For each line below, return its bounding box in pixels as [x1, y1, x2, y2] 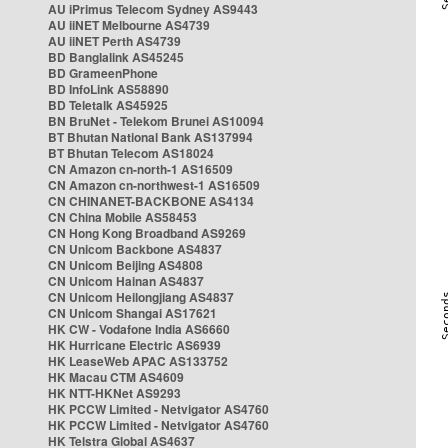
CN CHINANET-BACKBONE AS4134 [48, 192, 254, 210]
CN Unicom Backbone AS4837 [48, 240, 222, 258]
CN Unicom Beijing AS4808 [48, 256, 203, 274]
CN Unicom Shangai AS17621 [48, 304, 217, 322]
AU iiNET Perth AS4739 [48, 32, 181, 50]
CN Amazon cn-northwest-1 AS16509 [48, 176, 260, 194]
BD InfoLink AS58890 [48, 80, 169, 98]
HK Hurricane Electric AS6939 [48, 336, 221, 354]
